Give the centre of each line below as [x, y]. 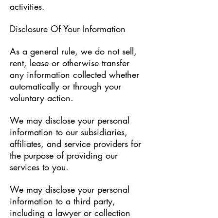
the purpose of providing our [64, 155]
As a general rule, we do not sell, [73, 51]
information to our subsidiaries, [69, 132]
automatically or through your [65, 86]
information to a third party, [63, 201]
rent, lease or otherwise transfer [70, 63]
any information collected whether [74, 74]
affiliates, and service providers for [75, 144]
